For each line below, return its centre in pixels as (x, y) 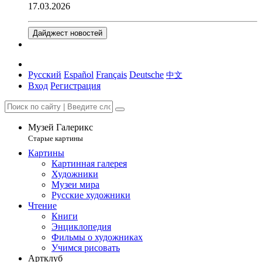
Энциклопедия (81, 227)
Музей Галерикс (61, 127)
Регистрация (75, 86)
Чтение (42, 206)
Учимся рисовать (86, 248)
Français (111, 75)
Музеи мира (75, 185)
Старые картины (56, 138)
